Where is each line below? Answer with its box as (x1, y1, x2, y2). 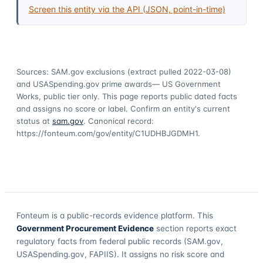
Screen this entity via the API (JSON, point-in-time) (28, 4, 225, 14)
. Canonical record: (83, 116, 154, 126)
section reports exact (154, 223, 237, 233)
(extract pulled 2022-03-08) (125, 66, 231, 76)
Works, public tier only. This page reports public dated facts (16, 91, 237, 101)
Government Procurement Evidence (16, 223, 154, 233)
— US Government (152, 79, 221, 89)
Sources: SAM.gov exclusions (16, 66, 125, 76)
